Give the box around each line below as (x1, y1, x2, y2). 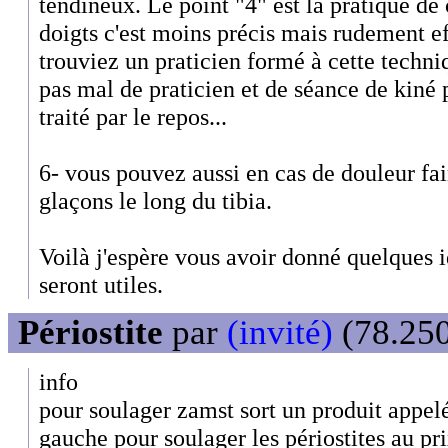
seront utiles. (39, 270, 163, 298)
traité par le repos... (39, 102, 227, 130)
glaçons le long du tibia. (39, 186, 272, 214)
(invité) (227, 313, 333, 353)
